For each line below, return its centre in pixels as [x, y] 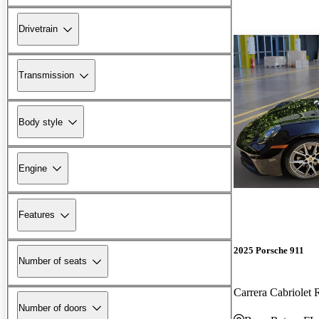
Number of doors [53, 308]
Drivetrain [38, 29]
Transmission [46, 75]
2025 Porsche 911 [269, 250]
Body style [41, 122]
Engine [33, 168]
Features [37, 215]
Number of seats [53, 261]
